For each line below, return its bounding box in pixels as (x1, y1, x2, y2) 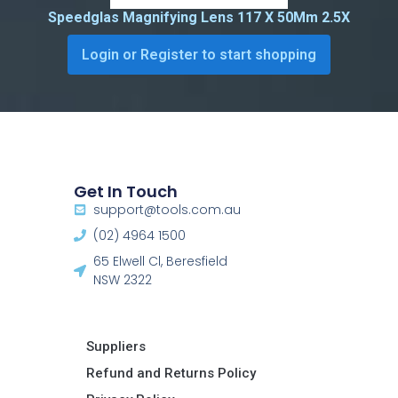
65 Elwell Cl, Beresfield (93, 251, 228, 270)
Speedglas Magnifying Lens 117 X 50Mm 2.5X (48, 9, 350, 27)
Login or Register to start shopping (82, 46, 316, 64)
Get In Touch (73, 179, 178, 203)
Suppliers (85, 338, 146, 355)
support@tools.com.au (93, 200, 242, 219)
